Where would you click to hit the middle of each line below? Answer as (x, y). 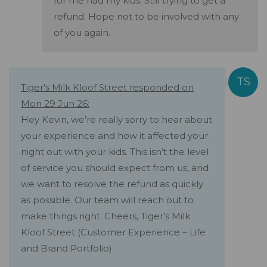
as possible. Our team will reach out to (107, 200)
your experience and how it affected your (114, 136)
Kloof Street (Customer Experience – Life (113, 232)
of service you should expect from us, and (115, 168)
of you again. (82, 33)
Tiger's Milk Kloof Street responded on (107, 88)
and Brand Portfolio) (66, 249)
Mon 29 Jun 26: (55, 104)
